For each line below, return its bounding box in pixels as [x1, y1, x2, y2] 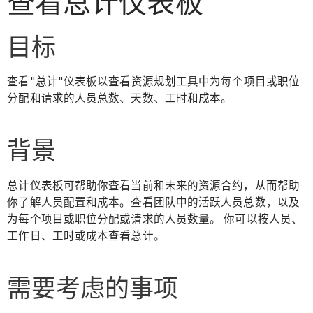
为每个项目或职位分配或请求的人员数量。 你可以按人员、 [7, 212, 303, 226]
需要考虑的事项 [7, 272, 179, 303]
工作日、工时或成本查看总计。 [7, 228, 165, 242]
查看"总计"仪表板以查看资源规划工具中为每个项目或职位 [7, 75, 300, 89]
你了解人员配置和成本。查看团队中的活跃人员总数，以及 [7, 195, 300, 209]
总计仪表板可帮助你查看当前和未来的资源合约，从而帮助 [7, 178, 300, 192]
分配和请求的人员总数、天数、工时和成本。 [7, 92, 233, 105]
